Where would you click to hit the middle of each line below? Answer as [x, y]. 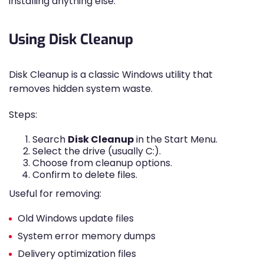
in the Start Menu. [176, 139]
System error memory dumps [87, 236]
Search [50, 139]
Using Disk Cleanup [71, 39]
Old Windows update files [76, 218]
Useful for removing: [55, 194]
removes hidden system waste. [81, 89]
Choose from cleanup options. [102, 163]
